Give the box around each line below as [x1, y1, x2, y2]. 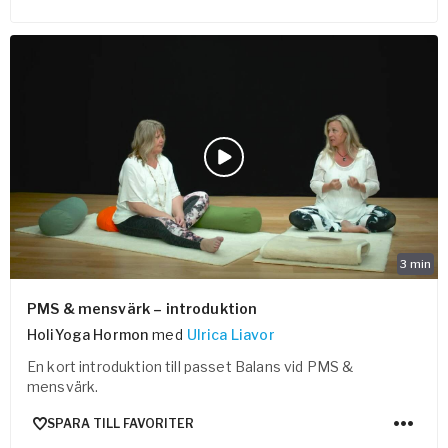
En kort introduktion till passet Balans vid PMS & [27, 358, 354, 376]
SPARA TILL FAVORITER [47, 415, 194, 431]
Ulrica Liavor [186, 326, 275, 344]
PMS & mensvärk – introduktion [27, 300, 258, 318]
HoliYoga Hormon [27, 326, 149, 344]
